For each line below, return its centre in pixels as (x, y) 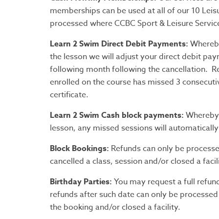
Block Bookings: (79, 149)
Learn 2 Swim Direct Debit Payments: (119, 44)
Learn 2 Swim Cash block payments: (117, 116)
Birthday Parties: (82, 182)
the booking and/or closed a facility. (115, 208)
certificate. (69, 95)
